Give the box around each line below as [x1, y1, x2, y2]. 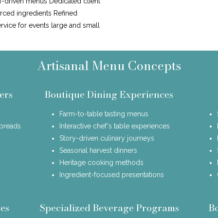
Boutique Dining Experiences [45, 87, 173, 102]
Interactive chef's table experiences [59, 122, 170, 130]
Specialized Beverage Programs [39, 200, 179, 215]
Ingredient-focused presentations [59, 170, 164, 179]
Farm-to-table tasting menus [59, 109, 149, 118]
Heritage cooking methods [59, 158, 144, 166]
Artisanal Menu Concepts [37, 56, 181, 75]
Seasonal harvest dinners [59, 146, 138, 154]
